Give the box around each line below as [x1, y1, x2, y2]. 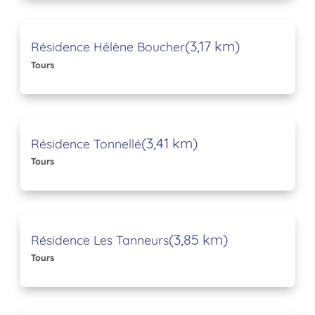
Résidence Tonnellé [31, 135, 141, 151]
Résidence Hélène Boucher [31, 39, 185, 55]
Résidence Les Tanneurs [31, 231, 169, 247]
